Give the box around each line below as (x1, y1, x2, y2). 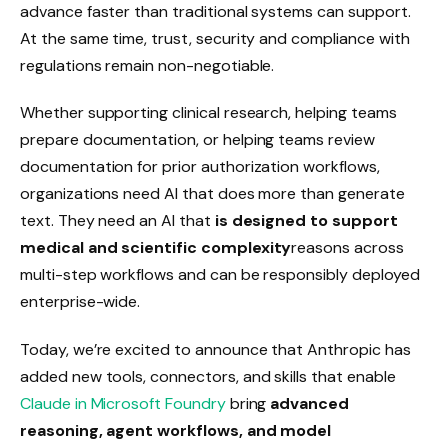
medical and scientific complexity (20, 237, 292, 259)
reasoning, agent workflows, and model (20, 420, 332, 442)
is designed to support (214, 210, 398, 232)
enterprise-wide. (20, 291, 141, 313)
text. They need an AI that (20, 210, 215, 232)
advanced (266, 393, 350, 415)
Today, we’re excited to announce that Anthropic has (20, 339, 411, 361)
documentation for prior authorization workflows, (20, 156, 380, 178)
